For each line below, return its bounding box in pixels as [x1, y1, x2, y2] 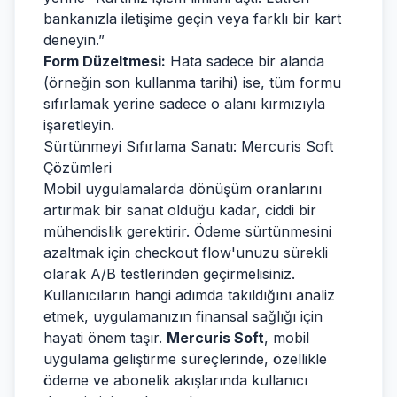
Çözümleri [43, 159, 112, 176]
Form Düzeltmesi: [43, 52, 166, 70]
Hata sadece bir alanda [166, 52, 324, 70]
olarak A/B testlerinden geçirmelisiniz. [43, 265, 295, 283]
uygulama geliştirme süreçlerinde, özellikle [43, 350, 327, 368]
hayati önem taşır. [43, 329, 167, 346]
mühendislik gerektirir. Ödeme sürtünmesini [43, 222, 331, 240]
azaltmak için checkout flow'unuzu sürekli [43, 244, 328, 261]
